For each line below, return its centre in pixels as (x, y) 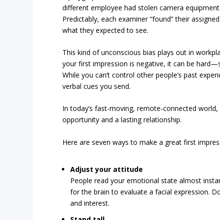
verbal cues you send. (97, 86)
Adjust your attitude (107, 169)
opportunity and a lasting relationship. (122, 120)
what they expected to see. (106, 30)
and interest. (90, 203)
